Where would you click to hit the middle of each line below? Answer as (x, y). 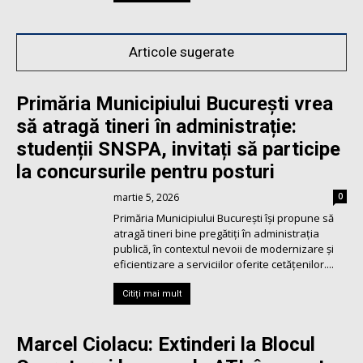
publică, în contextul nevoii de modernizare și (224, 249)
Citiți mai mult (152, 294)
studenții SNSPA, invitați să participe (178, 149)
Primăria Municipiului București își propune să (224, 218)
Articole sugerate (181, 52)
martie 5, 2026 (146, 198)
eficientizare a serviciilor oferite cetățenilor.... (224, 265)
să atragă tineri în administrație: (156, 127)
